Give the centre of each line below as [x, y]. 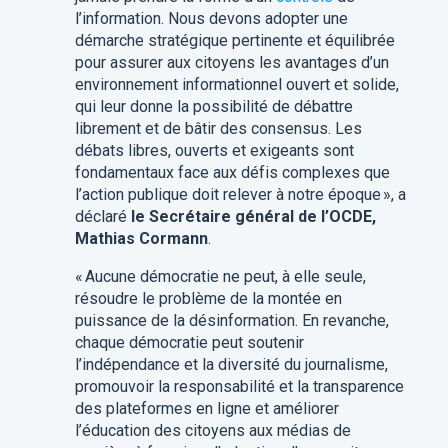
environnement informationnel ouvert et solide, [236, 85]
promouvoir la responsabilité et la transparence [239, 387]
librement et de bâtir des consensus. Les [218, 129]
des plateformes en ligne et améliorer [206, 409]
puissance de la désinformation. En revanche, [231, 321]
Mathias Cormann [141, 239]
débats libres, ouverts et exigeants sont [214, 151]
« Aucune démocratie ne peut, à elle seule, [220, 277]
